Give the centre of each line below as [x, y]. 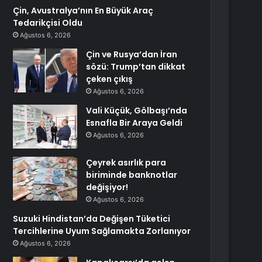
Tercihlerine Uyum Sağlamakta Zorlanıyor [102, 231]
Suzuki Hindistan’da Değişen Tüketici [92, 219]
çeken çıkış [110, 79]
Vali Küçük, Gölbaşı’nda [137, 111]
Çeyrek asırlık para [126, 163]
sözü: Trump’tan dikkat [136, 67]
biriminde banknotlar [132, 175]
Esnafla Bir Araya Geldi [135, 123]
